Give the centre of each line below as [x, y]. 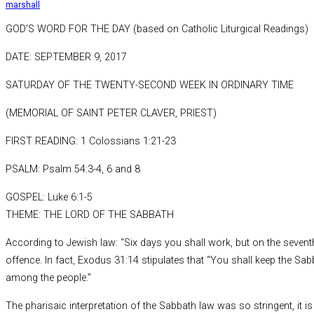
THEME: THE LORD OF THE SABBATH [90, 215]
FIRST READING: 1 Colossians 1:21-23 [91, 142]
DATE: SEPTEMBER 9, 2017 [66, 57]
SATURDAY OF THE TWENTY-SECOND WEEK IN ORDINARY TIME [150, 86]
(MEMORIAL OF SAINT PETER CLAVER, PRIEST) [111, 114]
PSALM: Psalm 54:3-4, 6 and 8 [73, 170]
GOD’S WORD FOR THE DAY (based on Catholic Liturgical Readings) [157, 29]
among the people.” [48, 278]
